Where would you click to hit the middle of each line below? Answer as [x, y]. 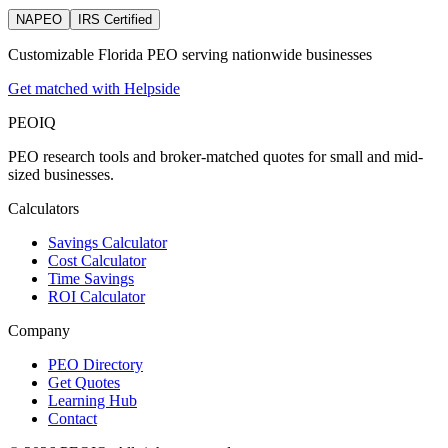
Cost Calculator [97, 260]
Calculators [43, 208]
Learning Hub [92, 400]
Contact [72, 418]
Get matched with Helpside [94, 88]
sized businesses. [61, 174]
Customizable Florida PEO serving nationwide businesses [190, 54]
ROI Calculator [96, 296]
